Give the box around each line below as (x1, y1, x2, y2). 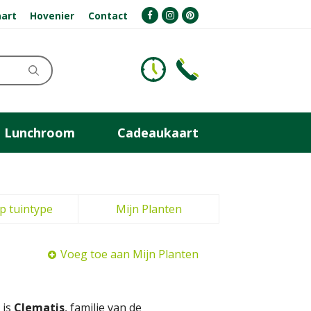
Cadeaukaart (117, 124, 199, 141)
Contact (88, 8, 128, 22)
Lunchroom (3, 124, 75, 141)
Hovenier (30, 8, 75, 22)
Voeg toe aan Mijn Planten (60, 246, 199, 262)
